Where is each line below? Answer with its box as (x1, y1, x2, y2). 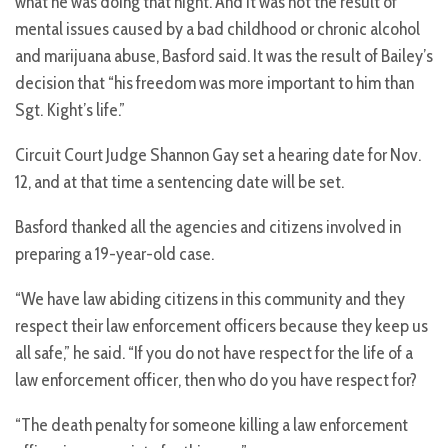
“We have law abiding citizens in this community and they (15, 288, 405, 311)
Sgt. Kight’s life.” (15, 99, 125, 122)
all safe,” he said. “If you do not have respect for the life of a (15, 342, 413, 365)
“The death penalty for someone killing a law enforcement (15, 414, 408, 437)
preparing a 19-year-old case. (15, 243, 214, 266)
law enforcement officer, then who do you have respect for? (15, 369, 417, 392)
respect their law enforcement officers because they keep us (15, 315, 428, 338)
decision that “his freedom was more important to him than (15, 72, 414, 95)
